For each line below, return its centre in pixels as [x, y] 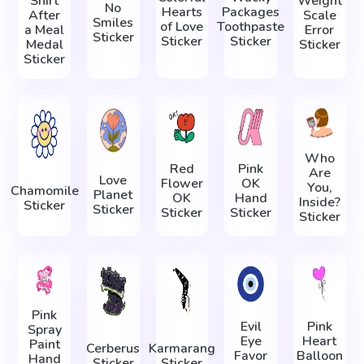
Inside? [319, 202]
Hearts [182, 12]
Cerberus [113, 348]
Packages [251, 12]
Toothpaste [251, 26]
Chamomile [44, 191]
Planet [113, 195]
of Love [182, 26]
